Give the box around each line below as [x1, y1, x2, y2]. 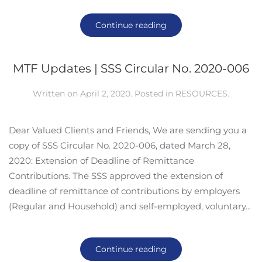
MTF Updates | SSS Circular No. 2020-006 [13, 61, 249, 75]
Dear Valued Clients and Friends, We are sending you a [9, 125, 247, 136]
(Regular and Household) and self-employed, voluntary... [9, 201, 251, 212]
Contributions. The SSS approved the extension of [9, 170, 223, 181]
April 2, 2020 [80, 88, 130, 99]
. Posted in [130, 88, 175, 99]
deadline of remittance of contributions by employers [9, 185, 240, 196]
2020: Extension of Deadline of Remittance [9, 155, 194, 166]
